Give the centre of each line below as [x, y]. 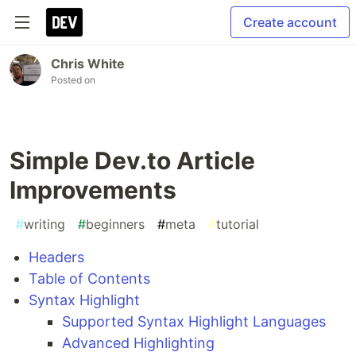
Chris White [88, 64]
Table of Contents [89, 279]
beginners [115, 224]
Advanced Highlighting [138, 343]
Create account [290, 22]
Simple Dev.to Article [132, 161]
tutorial [238, 224]
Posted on [73, 80]
